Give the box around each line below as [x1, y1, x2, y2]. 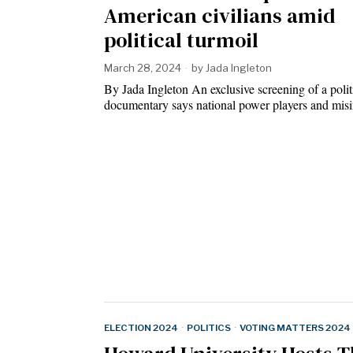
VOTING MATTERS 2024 [240, 322, 351, 334]
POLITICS [187, 322, 231, 334]
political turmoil [104, 25, 258, 54]
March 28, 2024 [104, 61, 181, 74]
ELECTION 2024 [104, 322, 178, 334]
